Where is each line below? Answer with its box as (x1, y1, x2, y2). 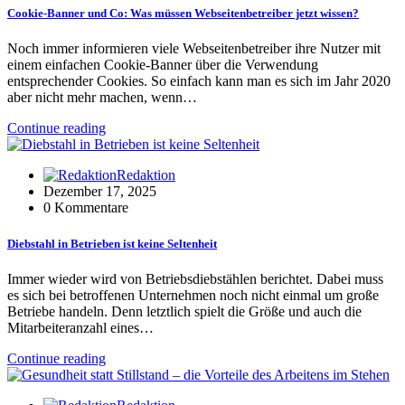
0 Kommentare (43, 200, 128, 216)
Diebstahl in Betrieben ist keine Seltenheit (7, 236, 217, 250)
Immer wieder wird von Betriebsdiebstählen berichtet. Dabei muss (7, 270, 383, 287)
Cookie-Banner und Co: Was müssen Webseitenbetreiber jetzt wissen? (7, 6, 359, 21)
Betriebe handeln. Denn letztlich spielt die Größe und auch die (7, 303, 362, 319)
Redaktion (117, 167, 175, 184)
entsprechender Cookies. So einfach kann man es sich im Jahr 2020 (7, 73, 391, 89)
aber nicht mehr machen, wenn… (7, 89, 197, 106)
